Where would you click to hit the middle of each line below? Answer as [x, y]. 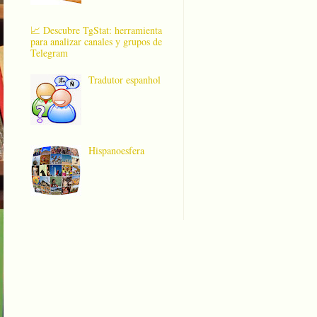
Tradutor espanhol [125, 80]
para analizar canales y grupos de [96, 41]
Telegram [49, 52]
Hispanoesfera [117, 150]
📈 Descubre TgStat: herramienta [96, 30]
